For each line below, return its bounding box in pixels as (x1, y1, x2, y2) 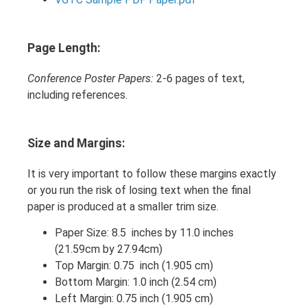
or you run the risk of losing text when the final (27, 183, 251, 197)
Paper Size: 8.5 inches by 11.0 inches (55, 225, 234, 239)
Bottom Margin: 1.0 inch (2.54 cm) (55, 275, 217, 288)
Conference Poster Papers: (27, 71, 153, 85)
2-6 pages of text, (153, 71, 245, 85)
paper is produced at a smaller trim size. (27, 199, 219, 213)
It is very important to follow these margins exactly (27, 167, 276, 180)
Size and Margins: (27, 136, 125, 150)
